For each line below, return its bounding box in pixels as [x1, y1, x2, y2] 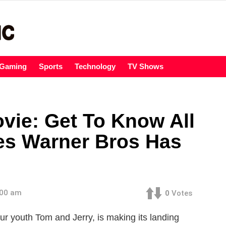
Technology [75, 62, 116, 71]
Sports [39, 62, 63, 71]
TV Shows [128, 62, 163, 71]
